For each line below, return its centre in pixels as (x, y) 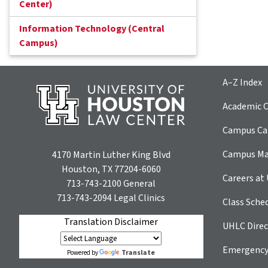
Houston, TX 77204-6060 (111, 170)
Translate (138, 253)
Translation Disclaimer (111, 222)
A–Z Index (242, 82)
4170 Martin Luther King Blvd (111, 155)
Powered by (83, 253)
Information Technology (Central (92, 29)
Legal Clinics (139, 198)
